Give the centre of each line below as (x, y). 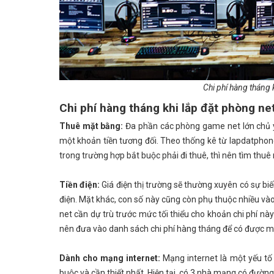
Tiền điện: (81, 185)
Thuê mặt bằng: (91, 126)
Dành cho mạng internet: (110, 258)
